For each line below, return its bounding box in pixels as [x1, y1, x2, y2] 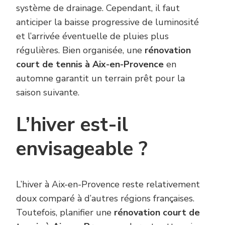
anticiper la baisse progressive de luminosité [16, 16, 199, 29]
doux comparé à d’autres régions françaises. [16, 192, 194, 205]
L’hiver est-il [16, 111, 128, 139]
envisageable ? [16, 136, 148, 163]
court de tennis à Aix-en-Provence [16, 58, 164, 71]
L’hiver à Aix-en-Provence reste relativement [16, 178, 200, 191]
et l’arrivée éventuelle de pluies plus [16, 30, 169, 43]
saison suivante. [16, 86, 79, 99]
